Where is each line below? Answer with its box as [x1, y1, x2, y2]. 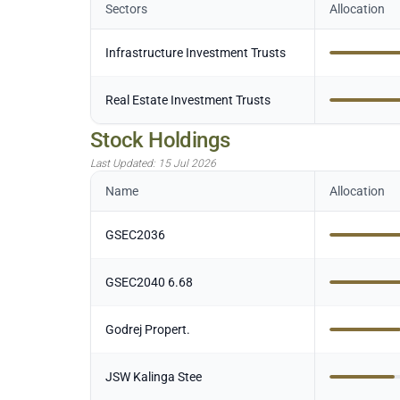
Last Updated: [89, 157, 158, 170]
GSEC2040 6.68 [104, 275, 193, 289]
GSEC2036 [104, 228, 165, 242]
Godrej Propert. [104, 322, 190, 337]
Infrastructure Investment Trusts [104, 46, 286, 60]
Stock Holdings [89, 128, 230, 153]
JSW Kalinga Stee [104, 370, 202, 384]
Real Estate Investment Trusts [104, 93, 271, 107]
